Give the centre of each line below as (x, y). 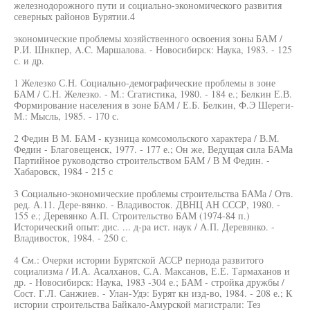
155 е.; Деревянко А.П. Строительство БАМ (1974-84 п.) (132, 216)
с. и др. (29, 61)
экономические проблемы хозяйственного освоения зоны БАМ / (148, 38)
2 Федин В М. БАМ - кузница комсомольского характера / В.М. (147, 138)
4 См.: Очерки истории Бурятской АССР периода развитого (139, 260)
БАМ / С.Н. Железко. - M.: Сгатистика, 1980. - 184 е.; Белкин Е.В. (153, 94)
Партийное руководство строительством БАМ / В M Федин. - (142, 160)
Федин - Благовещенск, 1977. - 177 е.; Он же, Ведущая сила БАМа (153, 149)
